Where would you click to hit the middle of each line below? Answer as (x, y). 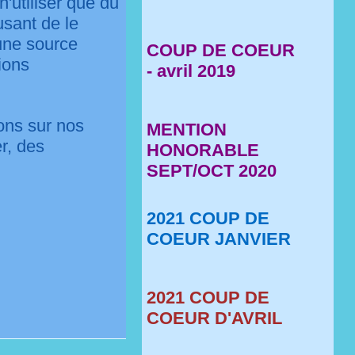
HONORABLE (203, 150)
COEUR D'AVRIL (215, 318)
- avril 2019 (191, 71)
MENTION (187, 130)
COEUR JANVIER (219, 239)
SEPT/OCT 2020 (212, 171)
